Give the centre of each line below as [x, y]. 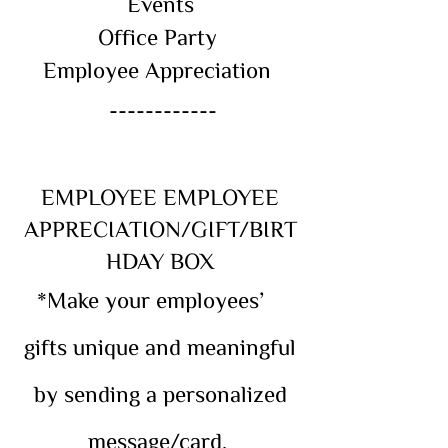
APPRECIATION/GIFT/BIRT [160, 228]
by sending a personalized [160, 393]
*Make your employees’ [160, 299]
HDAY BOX [160, 260]
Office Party [160, 36]
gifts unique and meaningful [160, 346]
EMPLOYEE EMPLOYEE [160, 196]
